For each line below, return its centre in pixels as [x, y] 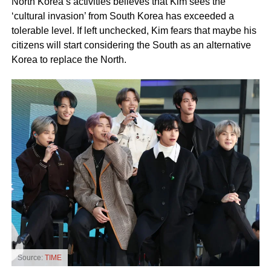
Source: [31, 258]
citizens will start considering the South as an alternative [131, 45]
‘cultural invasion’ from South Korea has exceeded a [122, 16]
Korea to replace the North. [69, 59]
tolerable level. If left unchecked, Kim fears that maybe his [134, 30]
